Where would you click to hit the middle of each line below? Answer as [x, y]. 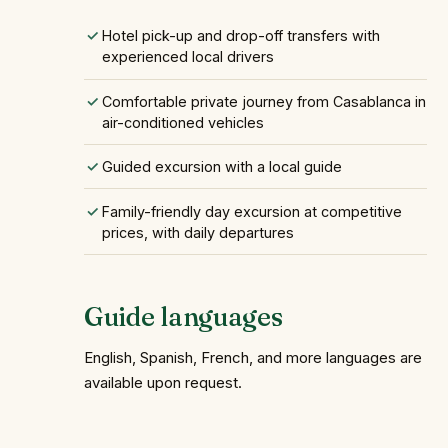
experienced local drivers [187, 57]
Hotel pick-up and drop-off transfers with [240, 36]
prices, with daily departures [197, 232]
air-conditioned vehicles [182, 122]
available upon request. [163, 383]
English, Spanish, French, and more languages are [253, 358]
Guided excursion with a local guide [221, 167]
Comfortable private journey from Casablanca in [263, 101]
